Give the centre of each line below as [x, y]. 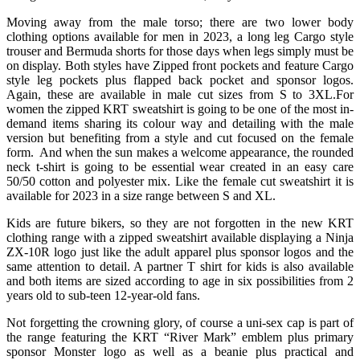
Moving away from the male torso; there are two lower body [180, 22]
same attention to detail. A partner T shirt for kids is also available [180, 266]
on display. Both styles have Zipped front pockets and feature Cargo [180, 65]
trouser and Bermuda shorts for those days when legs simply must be [180, 51]
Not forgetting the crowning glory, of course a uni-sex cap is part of [180, 322]
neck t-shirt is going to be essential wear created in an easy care [180, 166]
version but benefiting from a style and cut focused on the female [180, 137]
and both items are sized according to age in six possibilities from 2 [180, 280]
